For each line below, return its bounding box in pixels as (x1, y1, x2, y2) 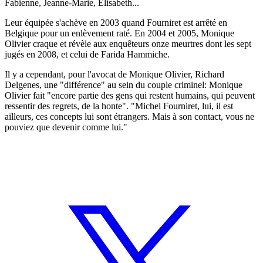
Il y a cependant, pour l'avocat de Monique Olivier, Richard (5, 69, 224, 79)
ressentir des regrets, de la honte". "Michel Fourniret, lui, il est (5, 100, 233, 111)
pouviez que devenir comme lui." (5, 122, 127, 132)
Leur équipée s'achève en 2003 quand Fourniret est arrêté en (5, 17, 227, 28)
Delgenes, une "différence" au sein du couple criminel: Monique (5, 79, 242, 90)
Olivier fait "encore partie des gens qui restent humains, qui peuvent (5, 90, 255, 100)
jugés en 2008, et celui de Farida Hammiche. (5, 49, 170, 59)
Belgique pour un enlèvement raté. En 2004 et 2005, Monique (5, 28, 234, 38)
